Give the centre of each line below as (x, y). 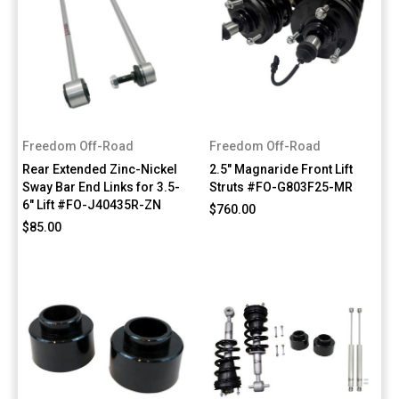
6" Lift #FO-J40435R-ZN (92, 205)
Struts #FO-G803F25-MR (281, 187)
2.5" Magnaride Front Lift (281, 170)
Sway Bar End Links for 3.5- (101, 187)
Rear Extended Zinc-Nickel (100, 170)
